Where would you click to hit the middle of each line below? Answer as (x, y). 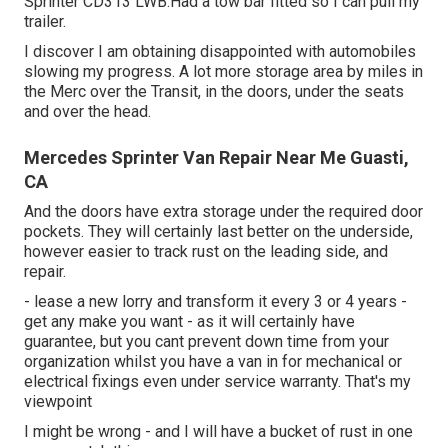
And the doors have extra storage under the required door (223, 212)
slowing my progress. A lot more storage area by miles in (223, 72)
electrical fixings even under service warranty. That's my (217, 382)
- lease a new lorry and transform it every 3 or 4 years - (215, 302)
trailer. (45, 22)
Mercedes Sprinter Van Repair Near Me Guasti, (216, 158)
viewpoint (58, 402)
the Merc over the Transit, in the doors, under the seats (214, 92)
